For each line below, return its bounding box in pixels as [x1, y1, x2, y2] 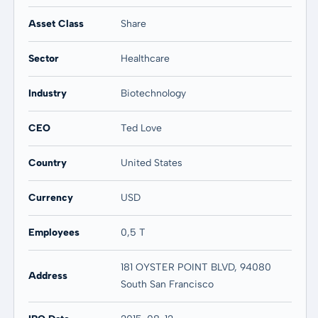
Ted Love [120, 122, 162, 134]
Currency [28, 192, 73, 204]
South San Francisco [120, 278, 214, 290]
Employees [28, 226, 79, 238]
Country [28, 157, 67, 169]
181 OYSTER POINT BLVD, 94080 [120, 261, 271, 273]
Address [28, 270, 67, 282]
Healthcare [120, 53, 170, 65]
